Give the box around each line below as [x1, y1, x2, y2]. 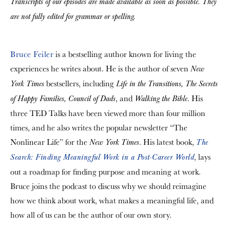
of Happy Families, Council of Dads [10, 93, 116, 104]
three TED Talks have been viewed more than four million [10, 107, 205, 119]
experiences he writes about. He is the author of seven [10, 63, 190, 74]
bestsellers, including [46, 78, 116, 89]
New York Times [89, 137, 139, 147]
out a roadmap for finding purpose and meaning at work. [10, 166, 201, 177]
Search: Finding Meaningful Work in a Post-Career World [10, 152, 194, 162]
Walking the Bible [135, 93, 187, 104]
